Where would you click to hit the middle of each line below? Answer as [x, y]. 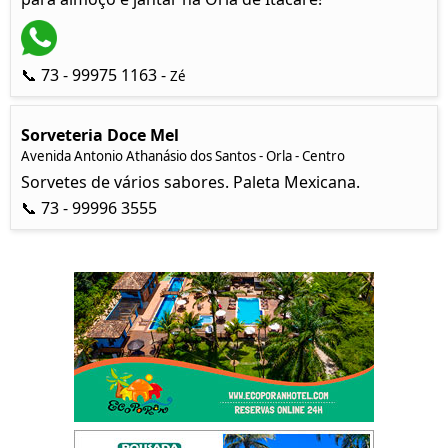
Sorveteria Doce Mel [100, 135]
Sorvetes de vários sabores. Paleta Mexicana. [190, 182]
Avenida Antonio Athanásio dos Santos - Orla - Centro [183, 156]
